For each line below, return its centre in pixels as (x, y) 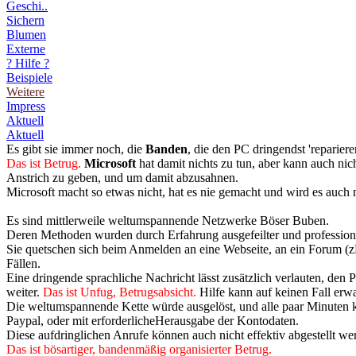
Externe (26, 49)
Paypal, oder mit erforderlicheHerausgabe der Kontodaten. (153, 321)
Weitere (25, 92)
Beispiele (29, 77)
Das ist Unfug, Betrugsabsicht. (120, 292)
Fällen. (25, 263)
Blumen (26, 35)
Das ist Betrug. (44, 163)
